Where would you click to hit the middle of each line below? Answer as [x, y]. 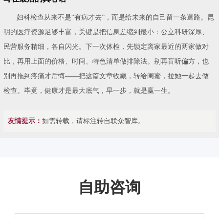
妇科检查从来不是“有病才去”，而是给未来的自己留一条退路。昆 [116, 17]
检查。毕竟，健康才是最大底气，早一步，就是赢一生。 [89, 90]
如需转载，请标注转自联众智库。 [93, 121]
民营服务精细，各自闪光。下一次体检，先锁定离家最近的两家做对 [106, 46]
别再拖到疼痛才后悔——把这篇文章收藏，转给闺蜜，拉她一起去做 [106, 76]
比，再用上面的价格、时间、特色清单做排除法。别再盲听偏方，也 [106, 61]
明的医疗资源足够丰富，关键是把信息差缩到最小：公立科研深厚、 [106, 32]
